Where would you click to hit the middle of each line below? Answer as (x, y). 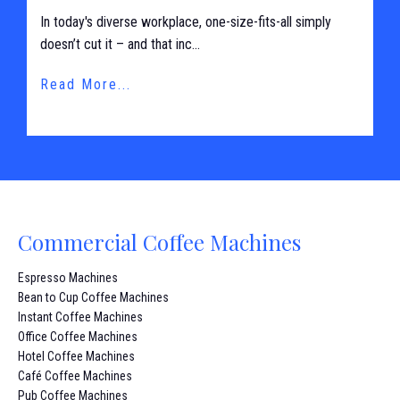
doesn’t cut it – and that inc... (120, 44)
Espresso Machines (68, 277)
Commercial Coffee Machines (159, 242)
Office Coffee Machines (78, 336)
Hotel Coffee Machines (76, 356)
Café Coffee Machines (75, 375)
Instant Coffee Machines (80, 317)
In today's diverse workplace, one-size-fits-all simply (186, 21)
